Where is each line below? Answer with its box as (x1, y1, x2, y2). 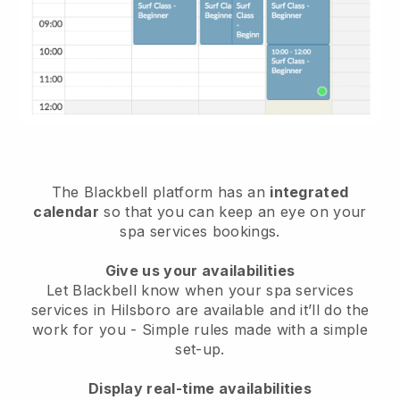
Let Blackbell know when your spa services (46, 280, 354, 299)
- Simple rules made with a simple (130, 320, 368, 338)
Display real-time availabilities (87, 379, 312, 397)
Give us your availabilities (104, 261, 296, 279)
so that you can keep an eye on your (99, 202, 367, 221)
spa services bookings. (120, 221, 280, 240)
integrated (270, 182, 349, 201)
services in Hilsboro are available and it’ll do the (30, 300, 370, 319)
